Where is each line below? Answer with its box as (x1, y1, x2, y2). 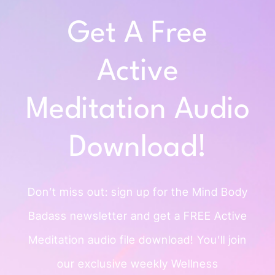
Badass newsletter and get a (28, 209, 184, 222)
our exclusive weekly (56, 257, 171, 270)
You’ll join (197, 233, 247, 246)
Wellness (171, 257, 219, 270)
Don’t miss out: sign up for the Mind (27, 185, 221, 198)
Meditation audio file (28, 233, 139, 246)
